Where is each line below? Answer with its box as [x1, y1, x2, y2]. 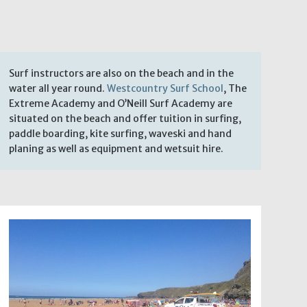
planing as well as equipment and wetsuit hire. [8, 142, 223, 155]
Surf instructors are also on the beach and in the [8, 66, 234, 79]
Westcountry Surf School [106, 82, 223, 95]
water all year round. [8, 82, 107, 95]
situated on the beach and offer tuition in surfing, [8, 112, 241, 125]
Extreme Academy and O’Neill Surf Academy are [8, 97, 232, 110]
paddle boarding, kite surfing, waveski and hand [8, 127, 232, 140]
